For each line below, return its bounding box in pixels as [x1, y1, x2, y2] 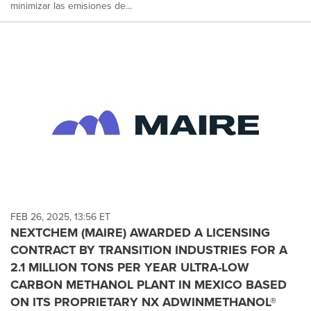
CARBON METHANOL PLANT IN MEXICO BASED [10, 275, 287, 294]
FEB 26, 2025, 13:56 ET [10, 209, 110, 224]
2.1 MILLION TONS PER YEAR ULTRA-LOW [10, 258, 249, 276]
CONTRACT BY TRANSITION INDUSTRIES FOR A [10, 240, 287, 259]
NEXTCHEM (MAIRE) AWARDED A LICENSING [10, 223, 270, 242]
